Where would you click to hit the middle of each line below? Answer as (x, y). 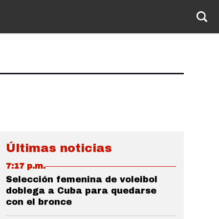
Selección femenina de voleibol (82, 179)
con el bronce (39, 202)
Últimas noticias (59, 148)
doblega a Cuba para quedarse (81, 191)
